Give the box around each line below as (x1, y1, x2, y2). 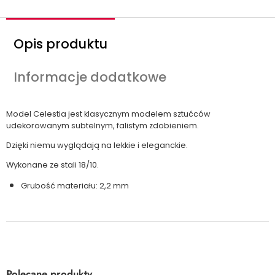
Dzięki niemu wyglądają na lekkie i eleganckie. (6, 139, 188, 150)
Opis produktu (14, 35, 107, 53)
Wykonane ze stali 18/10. (6, 159, 99, 170)
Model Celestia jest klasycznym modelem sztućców (6, 109, 211, 119)
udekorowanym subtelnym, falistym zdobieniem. (6, 120, 199, 131)
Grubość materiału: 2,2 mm (21, 180, 129, 192)
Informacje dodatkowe (14, 68, 166, 86)
